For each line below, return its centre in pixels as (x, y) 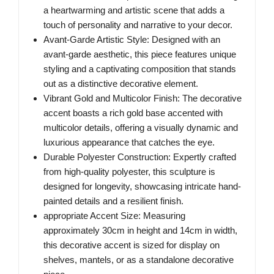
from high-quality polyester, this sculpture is (129, 172)
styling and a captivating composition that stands (140, 69)
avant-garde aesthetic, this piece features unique (140, 54)
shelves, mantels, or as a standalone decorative (139, 260)
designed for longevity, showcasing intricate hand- (142, 187)
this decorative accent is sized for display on (131, 245)
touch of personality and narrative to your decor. (138, 25)
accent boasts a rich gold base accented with (133, 113)
